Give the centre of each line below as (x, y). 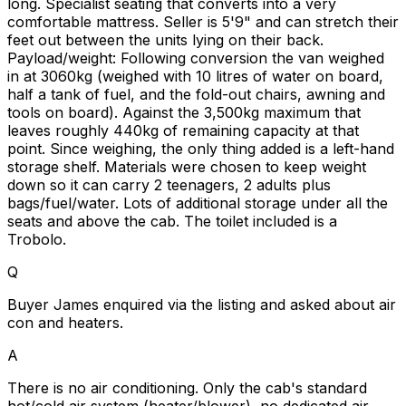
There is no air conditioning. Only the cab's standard (187, 387)
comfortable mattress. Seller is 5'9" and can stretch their (203, 21)
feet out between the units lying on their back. (165, 39)
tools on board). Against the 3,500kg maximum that (184, 112)
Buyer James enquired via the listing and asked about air (202, 304)
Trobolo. (37, 239)
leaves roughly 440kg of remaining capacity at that (183, 130)
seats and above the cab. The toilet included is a (172, 221)
